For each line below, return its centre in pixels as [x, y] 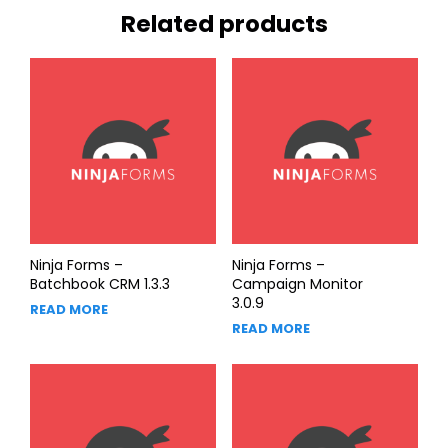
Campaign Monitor [297, 283]
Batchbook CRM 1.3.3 [100, 283]
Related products [224, 23]
